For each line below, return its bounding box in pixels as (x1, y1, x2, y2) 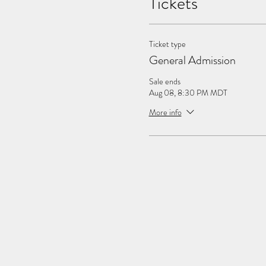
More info (148, 106, 182, 118)
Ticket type (148, 38, 186, 50)
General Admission (148, 52, 236, 69)
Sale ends (148, 75, 180, 88)
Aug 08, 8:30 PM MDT (148, 87, 227, 99)
